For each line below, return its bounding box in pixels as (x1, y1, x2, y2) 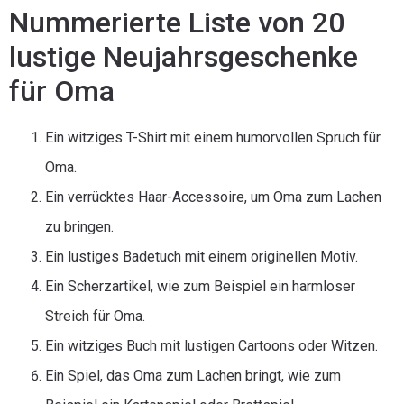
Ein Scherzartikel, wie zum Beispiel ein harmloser (45, 278, 355, 295)
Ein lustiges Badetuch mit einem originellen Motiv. (45, 248, 358, 265)
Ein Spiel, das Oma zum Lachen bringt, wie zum (45, 367, 341, 384)
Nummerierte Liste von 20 (9, 5, 344, 40)
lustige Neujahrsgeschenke (9, 40, 358, 74)
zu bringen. (45, 218, 114, 235)
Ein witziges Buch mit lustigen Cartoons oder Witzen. (45, 337, 378, 354)
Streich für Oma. (45, 308, 145, 325)
